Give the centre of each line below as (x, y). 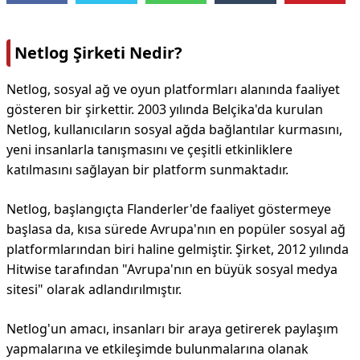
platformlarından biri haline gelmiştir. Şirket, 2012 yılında (178, 249)
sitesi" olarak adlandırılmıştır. (94, 289)
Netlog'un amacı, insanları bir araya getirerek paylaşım (172, 329)
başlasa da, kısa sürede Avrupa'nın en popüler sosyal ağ (176, 229)
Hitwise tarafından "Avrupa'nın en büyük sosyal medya (172, 269)
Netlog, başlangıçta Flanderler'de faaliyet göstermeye (169, 209)
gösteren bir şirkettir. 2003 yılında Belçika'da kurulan (165, 109)
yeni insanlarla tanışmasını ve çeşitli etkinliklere (149, 149)
